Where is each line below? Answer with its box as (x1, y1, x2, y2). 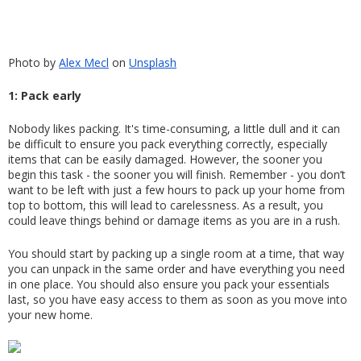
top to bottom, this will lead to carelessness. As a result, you (8, 197, 323, 213)
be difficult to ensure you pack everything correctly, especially (8, 135, 327, 151)
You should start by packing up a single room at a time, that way (8, 245, 344, 261)
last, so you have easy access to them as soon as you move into (8, 291, 347, 307)
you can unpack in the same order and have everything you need (8, 260, 345, 276)
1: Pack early (8, 87, 81, 103)
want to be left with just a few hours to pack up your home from (8, 181, 345, 197)
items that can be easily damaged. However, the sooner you (8, 151, 322, 167)
